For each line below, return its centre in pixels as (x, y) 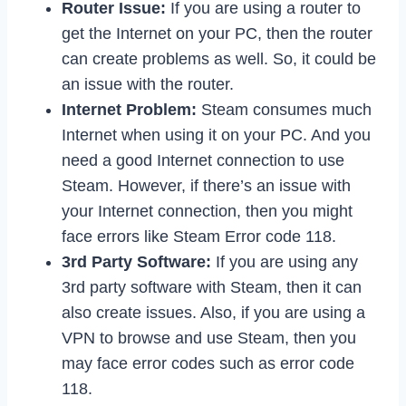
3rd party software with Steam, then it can (212, 287)
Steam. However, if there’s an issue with (206, 185)
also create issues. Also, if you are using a (213, 312)
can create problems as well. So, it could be (219, 58)
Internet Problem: (129, 109)
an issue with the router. (148, 84)
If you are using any (285, 261)
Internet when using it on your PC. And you (216, 135)
